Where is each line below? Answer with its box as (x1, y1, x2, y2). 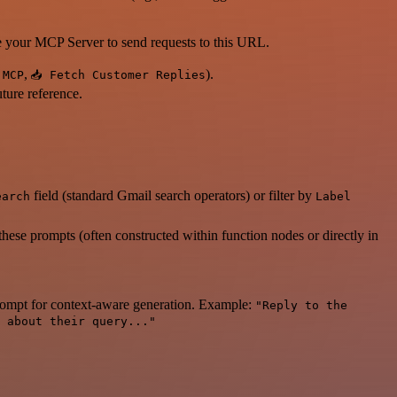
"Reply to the (255, 298, 347, 312)
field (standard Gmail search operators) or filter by (30, 187, 315, 203)
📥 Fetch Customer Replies (31, 68, 206, 82)
